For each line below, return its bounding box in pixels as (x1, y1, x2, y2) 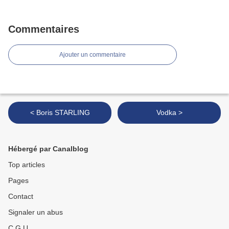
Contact (8, 192, 33, 201)
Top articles (8, 161, 45, 169)
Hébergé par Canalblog (8, 145, 88, 153)
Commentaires (8, 24, 79, 35)
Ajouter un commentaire (59, 51, 126, 59)
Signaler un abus (8, 208, 63, 217)
